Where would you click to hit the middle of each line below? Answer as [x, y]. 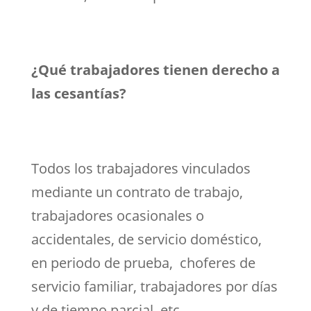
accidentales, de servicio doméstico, [146, 239]
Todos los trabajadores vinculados [141, 168]
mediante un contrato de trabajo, [137, 192]
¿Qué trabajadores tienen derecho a [155, 69]
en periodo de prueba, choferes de [143, 262]
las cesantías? [78, 93]
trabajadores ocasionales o [117, 215]
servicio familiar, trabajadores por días [154, 286]
